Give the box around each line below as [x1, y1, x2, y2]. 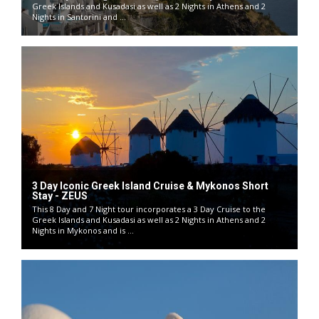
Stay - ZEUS [32, 190, 88, 202]
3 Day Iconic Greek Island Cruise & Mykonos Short [32, 180, 268, 192]
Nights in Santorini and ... [32, 11, 126, 22]
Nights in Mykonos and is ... [32, 225, 134, 236]
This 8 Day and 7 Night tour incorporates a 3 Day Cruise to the [32, 204, 266, 214]
